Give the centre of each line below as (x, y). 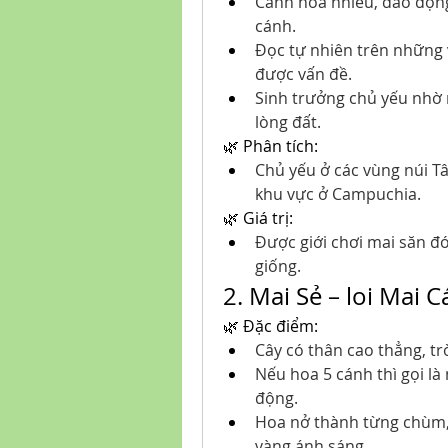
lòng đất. (288, 122)
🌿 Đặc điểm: (270, 326)
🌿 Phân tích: (270, 146)
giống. (278, 266)
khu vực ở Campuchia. (338, 194)
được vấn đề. (303, 74)
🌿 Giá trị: (258, 218)
